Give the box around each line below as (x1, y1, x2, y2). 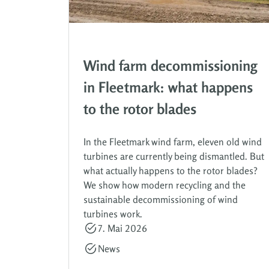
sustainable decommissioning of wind (83, 193, 238, 205)
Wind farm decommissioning (83, 56, 257, 74)
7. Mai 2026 (98, 222, 147, 234)
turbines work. (83, 207, 142, 220)
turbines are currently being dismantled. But (83, 150, 264, 162)
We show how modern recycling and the (83, 178, 246, 191)
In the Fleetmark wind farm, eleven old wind (83, 135, 262, 148)
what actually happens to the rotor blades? (83, 164, 258, 177)
